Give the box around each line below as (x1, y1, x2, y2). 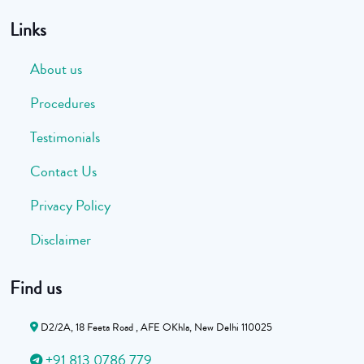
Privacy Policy (30, 195, 110, 217)
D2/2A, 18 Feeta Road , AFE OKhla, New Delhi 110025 (38, 320, 272, 336)
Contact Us (30, 161, 97, 183)
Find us (10, 275, 62, 302)
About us (30, 58, 82, 80)
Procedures (30, 93, 95, 115)
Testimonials (30, 127, 100, 149)
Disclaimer (30, 229, 91, 251)
